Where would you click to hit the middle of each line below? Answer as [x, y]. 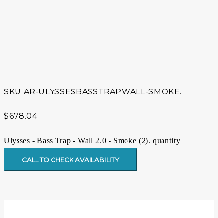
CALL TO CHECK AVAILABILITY [71, 160]
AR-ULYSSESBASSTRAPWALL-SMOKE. [103, 92]
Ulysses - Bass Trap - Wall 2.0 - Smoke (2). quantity [92, 141]
